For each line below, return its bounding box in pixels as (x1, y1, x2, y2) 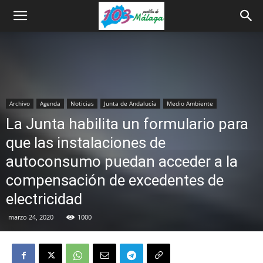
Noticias (70, 99, 94, 107)
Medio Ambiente (167, 99, 213, 107)
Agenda (40, 99, 60, 107)
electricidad (6, 190, 82, 208)
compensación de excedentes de (6, 171, 224, 189)
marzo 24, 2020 (8, 213, 53, 221)
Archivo (9, 99, 30, 107)
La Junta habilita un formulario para (6, 115, 248, 133)
